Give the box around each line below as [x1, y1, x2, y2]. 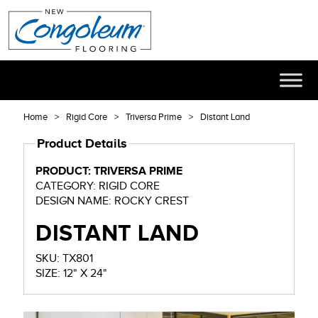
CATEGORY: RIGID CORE [99, 180, 160, 192]
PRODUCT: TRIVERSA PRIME [94, 165, 183, 177]
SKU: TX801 [62, 252, 94, 265]
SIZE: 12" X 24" [63, 267, 108, 280]
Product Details [37, 136, 128, 150]
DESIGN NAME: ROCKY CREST [114, 194, 190, 207]
